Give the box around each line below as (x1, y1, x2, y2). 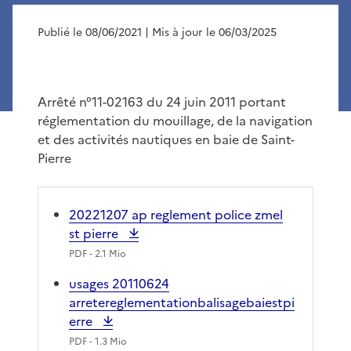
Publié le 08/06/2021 (38, 24, 142, 41)
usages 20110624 (69, 273, 169, 293)
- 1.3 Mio (87, 334, 127, 349)
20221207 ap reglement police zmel (69, 204, 283, 224)
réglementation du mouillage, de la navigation (38, 110, 313, 130)
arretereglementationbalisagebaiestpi (69, 292, 295, 312)
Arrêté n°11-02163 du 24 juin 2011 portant (38, 92, 286, 111)
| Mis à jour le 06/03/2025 (145, 24, 277, 41)
